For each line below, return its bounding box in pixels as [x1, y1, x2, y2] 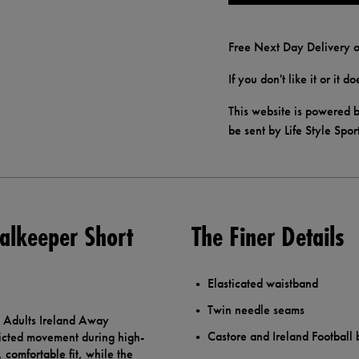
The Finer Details [192, 218, 344, 256]
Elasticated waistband [208, 275, 318, 292]
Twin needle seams [208, 301, 305, 319]
